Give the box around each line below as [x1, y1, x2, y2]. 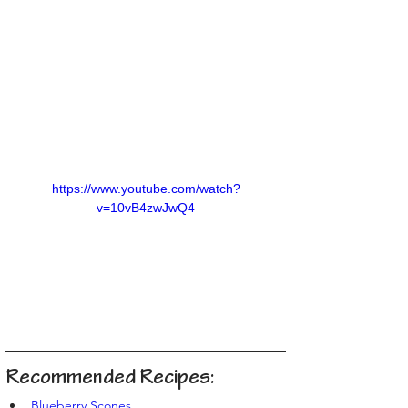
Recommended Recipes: [5, 368, 215, 391]
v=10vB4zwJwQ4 [97, 199, 195, 215]
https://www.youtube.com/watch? [51, 180, 240, 196]
